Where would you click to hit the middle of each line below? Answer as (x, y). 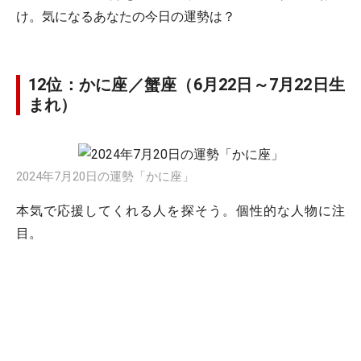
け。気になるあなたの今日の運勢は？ (126, 17)
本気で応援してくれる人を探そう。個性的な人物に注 (180, 211)
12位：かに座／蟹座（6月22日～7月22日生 (187, 85)
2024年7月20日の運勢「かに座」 (105, 176)
